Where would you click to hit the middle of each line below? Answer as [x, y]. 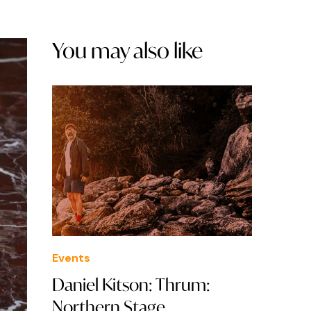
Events [71, 258]
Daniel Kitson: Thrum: [131, 284]
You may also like [127, 50]
